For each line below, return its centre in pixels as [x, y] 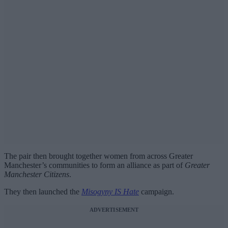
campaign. [156, 192]
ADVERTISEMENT [114, 210]
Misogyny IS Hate [110, 192]
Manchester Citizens [37, 175]
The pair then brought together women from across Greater [98, 156]
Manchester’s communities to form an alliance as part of [94, 165]
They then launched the [43, 192]
